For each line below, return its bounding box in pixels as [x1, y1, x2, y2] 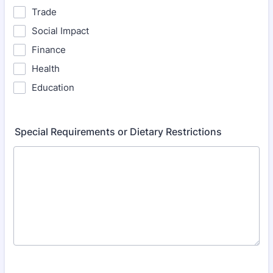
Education [32, 82, 74, 93]
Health [32, 63, 60, 74]
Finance [32, 44, 66, 55]
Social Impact [32, 25, 89, 37]
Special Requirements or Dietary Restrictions [15, 126, 222, 138]
